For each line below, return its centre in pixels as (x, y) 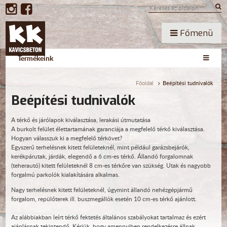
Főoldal (145, 83)
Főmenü (195, 33)
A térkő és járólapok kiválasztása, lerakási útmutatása (81, 120)
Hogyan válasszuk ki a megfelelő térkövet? (66, 138)
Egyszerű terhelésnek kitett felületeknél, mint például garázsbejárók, (100, 147)
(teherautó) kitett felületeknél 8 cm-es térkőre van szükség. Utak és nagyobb (111, 165)
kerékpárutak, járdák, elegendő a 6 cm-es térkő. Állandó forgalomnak (102, 156)
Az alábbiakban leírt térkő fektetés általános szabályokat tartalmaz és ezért (108, 217)
